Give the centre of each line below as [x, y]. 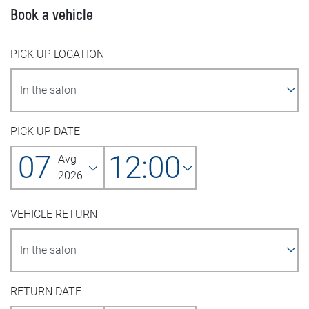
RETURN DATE [46, 292]
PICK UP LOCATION [57, 54]
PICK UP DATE [45, 132]
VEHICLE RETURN [54, 215]
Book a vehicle [52, 16]
